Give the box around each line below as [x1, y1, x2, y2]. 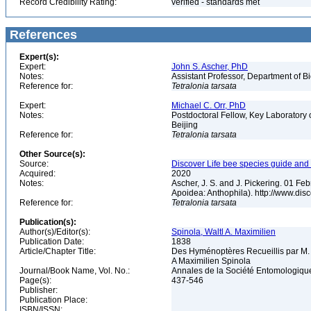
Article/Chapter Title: [19, 246, 96, 256]
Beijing [171, 120, 200, 130]
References [6, 28, 77, 42]
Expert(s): [19, 52, 59, 62]
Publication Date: [19, 237, 84, 246]
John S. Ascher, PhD [171, 62, 248, 72]
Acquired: [19, 169, 56, 178]
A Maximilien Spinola [171, 256, 253, 266]
